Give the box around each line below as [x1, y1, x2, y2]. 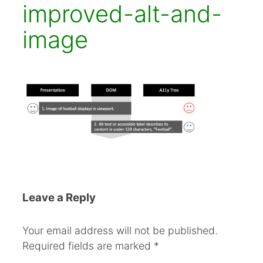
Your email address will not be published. [22, 224, 218, 237]
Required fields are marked [22, 239, 154, 252]
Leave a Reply [22, 191, 96, 205]
